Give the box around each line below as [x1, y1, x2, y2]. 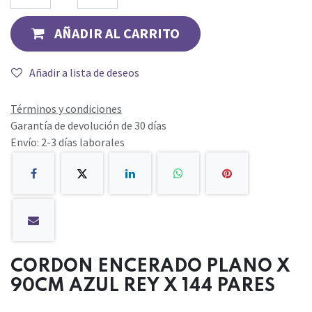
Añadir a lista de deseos [29, 65, 139, 79]
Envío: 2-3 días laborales [10, 135, 125, 150]
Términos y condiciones [10, 102, 122, 116]
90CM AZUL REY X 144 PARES [10, 276, 275, 295]
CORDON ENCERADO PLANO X [10, 257, 290, 276]
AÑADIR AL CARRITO [54, 24, 180, 42]
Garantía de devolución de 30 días [10, 118, 166, 133]
